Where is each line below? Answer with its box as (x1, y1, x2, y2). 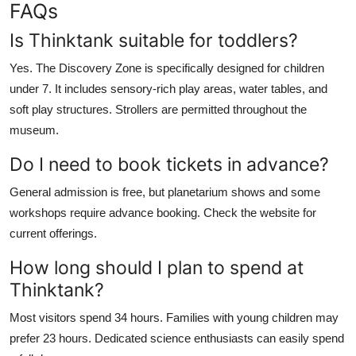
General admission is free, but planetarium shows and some (10, 184, 320, 199)
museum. (10, 122, 59, 137)
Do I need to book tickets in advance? (10, 152, 329, 176)
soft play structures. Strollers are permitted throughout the (10, 102, 307, 116)
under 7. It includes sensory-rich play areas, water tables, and (10, 81, 327, 95)
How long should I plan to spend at (10, 255, 304, 279)
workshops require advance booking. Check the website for (10, 205, 316, 219)
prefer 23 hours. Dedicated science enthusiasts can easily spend (10, 331, 344, 345)
